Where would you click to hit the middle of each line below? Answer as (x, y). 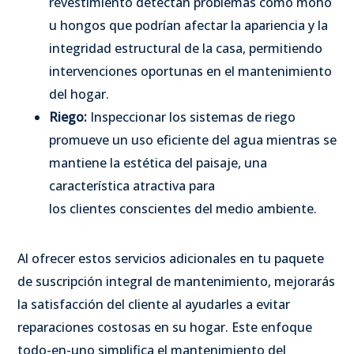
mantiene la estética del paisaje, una (158, 162)
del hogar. (79, 94)
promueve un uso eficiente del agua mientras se (193, 139)
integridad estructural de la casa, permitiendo (186, 48)
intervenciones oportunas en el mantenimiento (190, 71)
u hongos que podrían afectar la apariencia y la (188, 25)
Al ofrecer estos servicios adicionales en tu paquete (171, 258)
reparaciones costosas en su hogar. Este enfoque (165, 327)
